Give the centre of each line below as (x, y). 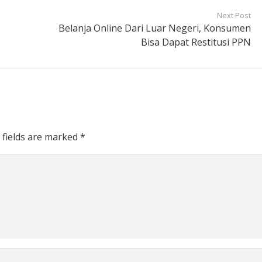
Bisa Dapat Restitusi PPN (196, 42)
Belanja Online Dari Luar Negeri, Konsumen (154, 28)
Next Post (234, 15)
